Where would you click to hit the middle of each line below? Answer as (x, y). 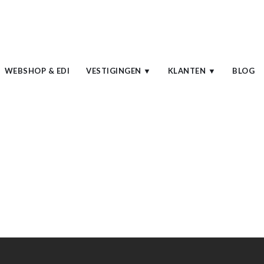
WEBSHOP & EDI (37, 71)
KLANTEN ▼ (192, 71)
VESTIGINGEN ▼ (119, 71)
